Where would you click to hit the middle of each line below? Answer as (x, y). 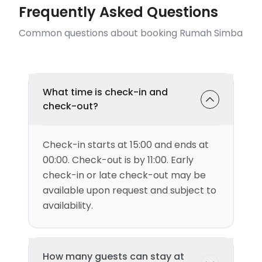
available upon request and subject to (130, 190)
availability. (68, 206)
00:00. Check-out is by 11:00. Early (118, 160)
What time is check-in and (105, 92)
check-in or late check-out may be (124, 175)
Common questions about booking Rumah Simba (131, 33)
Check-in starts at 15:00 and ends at (126, 145)
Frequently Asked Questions (118, 12)
